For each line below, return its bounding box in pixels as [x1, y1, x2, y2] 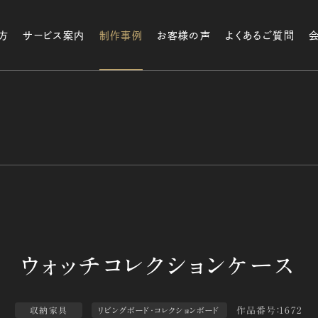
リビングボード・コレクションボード [99, 306, 220, 315]
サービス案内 [23, 30, 85, 40]
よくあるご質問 [225, 30, 295, 40]
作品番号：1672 [236, 305, 303, 315]
